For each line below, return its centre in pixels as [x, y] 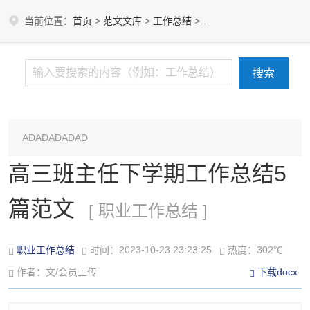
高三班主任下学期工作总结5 [147, 174]
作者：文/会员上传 [57, 272]
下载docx [277, 272]
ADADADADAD [55, 138]
